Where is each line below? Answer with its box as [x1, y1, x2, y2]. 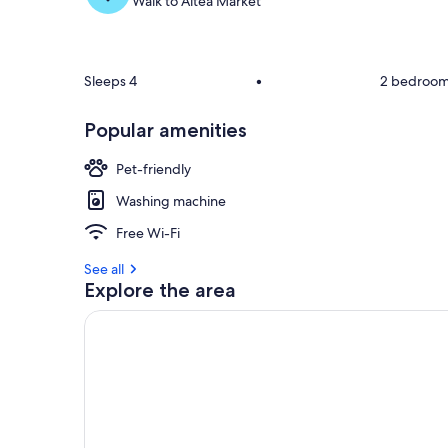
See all [84, 259, 124, 278]
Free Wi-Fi [116, 223, 180, 242]
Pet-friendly [116, 159, 191, 178]
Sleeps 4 [84, 71, 137, 90]
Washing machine [116, 191, 226, 210]
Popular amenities [84, 117, 247, 142]
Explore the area [84, 277, 236, 302]
